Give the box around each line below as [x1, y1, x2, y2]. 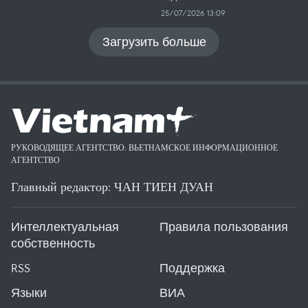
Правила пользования [159, 219, 288, 234]
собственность [11, 235, 95, 251]
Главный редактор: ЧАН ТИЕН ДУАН [11, 179, 213, 195]
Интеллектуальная [11, 219, 119, 234]
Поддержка [159, 260, 225, 276]
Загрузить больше [102, 34, 206, 49]
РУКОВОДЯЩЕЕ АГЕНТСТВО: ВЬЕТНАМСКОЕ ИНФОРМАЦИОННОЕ [11, 142, 278, 153]
